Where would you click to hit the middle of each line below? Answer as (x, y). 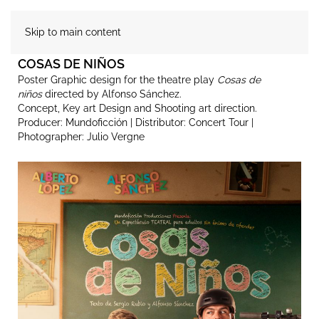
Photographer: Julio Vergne (81, 137)
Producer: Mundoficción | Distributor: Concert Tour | (136, 122)
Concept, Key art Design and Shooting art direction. (137, 108)
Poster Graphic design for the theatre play (117, 80)
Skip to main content (73, 32)
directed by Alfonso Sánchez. (112, 94)
